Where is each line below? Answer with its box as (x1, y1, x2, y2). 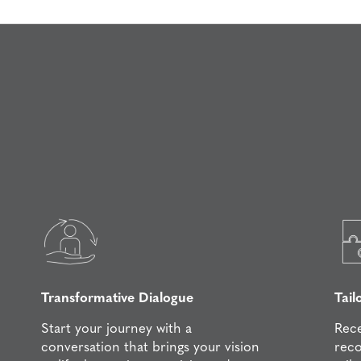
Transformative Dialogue (41, 292, 194, 306)
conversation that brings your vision (41, 341, 260, 355)
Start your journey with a (41, 322, 193, 337)
